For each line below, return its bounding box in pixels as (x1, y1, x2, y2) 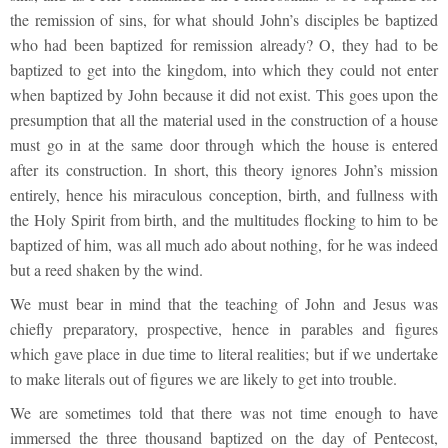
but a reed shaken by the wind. (10, 259, 203, 281)
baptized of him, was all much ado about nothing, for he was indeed (10, 234, 438, 256)
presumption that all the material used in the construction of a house (10, 109, 438, 131)
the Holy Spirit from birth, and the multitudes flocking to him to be (10, 209, 438, 231)
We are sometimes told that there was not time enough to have (10, 402, 438, 424)
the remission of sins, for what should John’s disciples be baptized (10, 9, 438, 31)
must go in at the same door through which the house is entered (10, 134, 438, 156)
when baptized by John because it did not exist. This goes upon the (10, 84, 438, 106)
